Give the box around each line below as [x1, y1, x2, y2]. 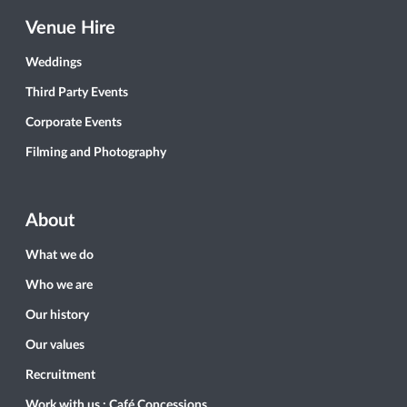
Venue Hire [25, 19, 115, 38]
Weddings [25, 56, 82, 70]
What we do [25, 249, 94, 263]
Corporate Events [25, 116, 122, 130]
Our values [25, 339, 84, 352]
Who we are [25, 279, 93, 293]
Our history [25, 309, 89, 323]
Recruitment [25, 369, 95, 382]
